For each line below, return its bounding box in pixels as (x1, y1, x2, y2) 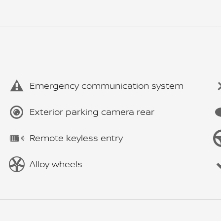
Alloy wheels (30, 158, 82, 170)
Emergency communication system (30, 79, 184, 92)
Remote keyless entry (30, 132, 123, 144)
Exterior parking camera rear (30, 106, 154, 118)
